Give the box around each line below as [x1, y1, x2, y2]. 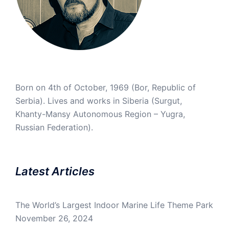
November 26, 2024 [15, 213, 93, 224]
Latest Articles [15, 165, 95, 178]
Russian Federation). [15, 122, 93, 133]
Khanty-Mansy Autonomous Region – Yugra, [15, 109, 185, 120]
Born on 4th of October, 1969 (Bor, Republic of [15, 82, 196, 93]
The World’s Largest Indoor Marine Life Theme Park [15, 200, 213, 211]
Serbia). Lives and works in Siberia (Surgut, [15, 96, 182, 106]
